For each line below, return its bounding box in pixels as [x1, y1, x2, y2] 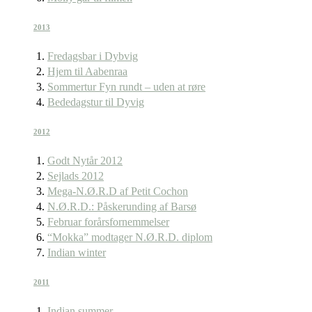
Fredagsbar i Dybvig [47, 49, 138, 62]
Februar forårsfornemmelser [47, 215, 169, 228]
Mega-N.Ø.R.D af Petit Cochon [47, 185, 188, 197]
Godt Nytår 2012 [47, 154, 123, 166]
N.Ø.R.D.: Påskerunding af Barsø [47, 200, 196, 212]
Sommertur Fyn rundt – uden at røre [47, 80, 205, 93]
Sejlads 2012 [47, 169, 104, 182]
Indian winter [47, 246, 106, 258]
